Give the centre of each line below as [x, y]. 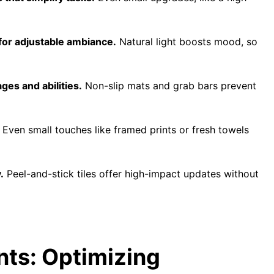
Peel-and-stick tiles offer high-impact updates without [131, 174]
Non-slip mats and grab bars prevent [169, 86]
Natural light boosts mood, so [187, 42]
